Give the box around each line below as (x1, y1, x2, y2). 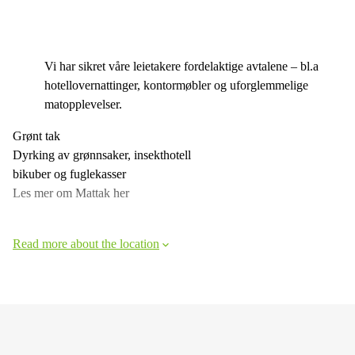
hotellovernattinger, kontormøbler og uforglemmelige (44, 78, 308, 92)
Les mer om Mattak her (13, 185, 129, 200)
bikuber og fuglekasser (13, 166, 126, 181)
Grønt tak (13, 128, 60, 143)
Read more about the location (13, 236, 159, 250)
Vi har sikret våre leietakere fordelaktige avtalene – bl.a (44, 59, 319, 73)
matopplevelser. (44, 97, 122, 111)
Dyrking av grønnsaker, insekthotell (13, 147, 191, 162)
